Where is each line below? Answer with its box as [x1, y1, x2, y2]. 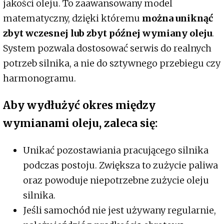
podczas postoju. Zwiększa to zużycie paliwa [23, 159, 218, 171]
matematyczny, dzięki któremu [3, 12, 142, 24]
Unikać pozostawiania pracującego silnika [23, 144, 208, 156]
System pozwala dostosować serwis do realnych [3, 42, 211, 54]
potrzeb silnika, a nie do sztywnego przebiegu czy [3, 57, 220, 69]
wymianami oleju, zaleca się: [3, 116, 160, 130]
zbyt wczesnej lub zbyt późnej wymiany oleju [3, 27, 212, 39]
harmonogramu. [3, 72, 76, 84]
